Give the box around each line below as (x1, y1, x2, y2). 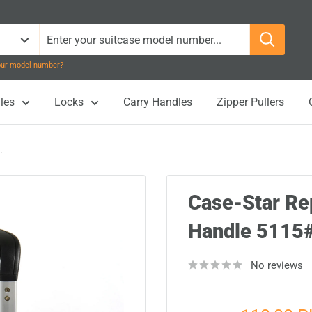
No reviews (251, 259, 303, 272)
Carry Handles (123, 95, 192, 109)
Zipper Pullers (217, 95, 284, 109)
